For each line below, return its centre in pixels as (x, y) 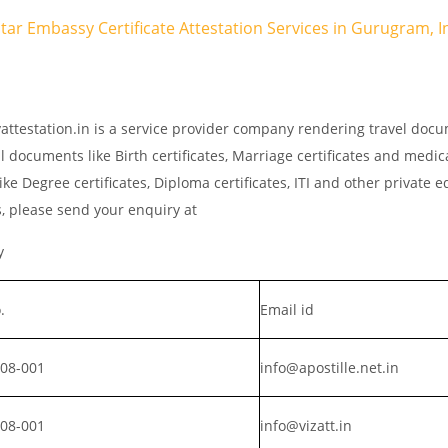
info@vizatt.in (306, 425)
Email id (287, 309)
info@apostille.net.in (329, 367)
